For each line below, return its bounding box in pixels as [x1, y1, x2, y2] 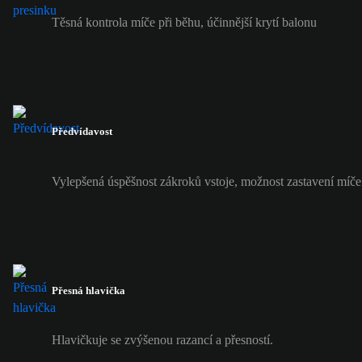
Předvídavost [52, 125, 112, 138]
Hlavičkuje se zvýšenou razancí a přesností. [52, 332, 273, 347]
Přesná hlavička [52, 284, 125, 297]
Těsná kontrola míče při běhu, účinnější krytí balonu [52, 15, 317, 30]
